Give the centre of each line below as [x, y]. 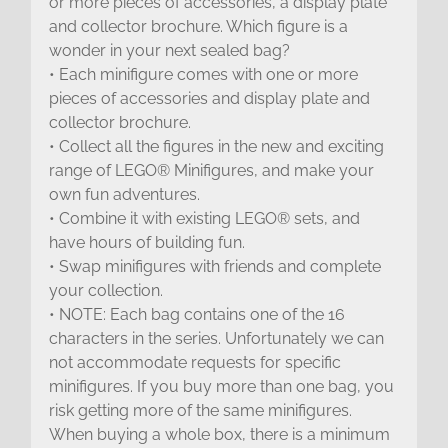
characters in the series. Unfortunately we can [216, 338]
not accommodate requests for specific [194, 362]
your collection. [105, 290]
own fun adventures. [124, 194]
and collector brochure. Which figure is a [198, 26]
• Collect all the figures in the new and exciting [216, 146]
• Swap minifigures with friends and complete [214, 266]
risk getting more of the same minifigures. [200, 410]
